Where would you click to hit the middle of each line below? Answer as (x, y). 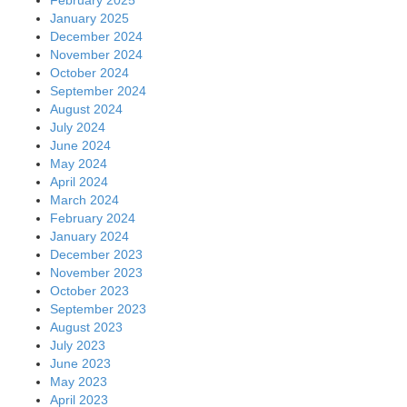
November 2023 (96, 272)
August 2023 (86, 327)
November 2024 (96, 54)
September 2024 (98, 90)
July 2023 (78, 345)
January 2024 (89, 236)
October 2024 (89, 72)
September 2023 (98, 308)
